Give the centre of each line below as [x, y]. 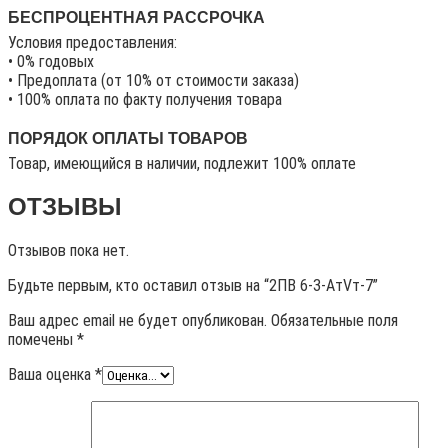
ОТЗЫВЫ [65, 207]
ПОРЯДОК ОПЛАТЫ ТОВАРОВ [128, 139]
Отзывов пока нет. [68, 251]
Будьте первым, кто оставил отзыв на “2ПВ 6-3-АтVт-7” [193, 286]
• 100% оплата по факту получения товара [145, 99]
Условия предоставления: [92, 42]
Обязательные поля [334, 321]
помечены [42, 340]
